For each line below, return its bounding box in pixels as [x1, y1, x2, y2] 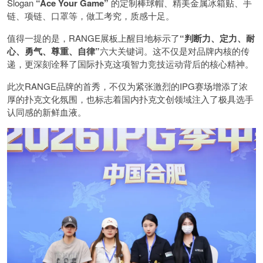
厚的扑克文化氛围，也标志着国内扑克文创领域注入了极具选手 [7, 93, 254, 106]
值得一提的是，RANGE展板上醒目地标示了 [7, 32, 180, 45]
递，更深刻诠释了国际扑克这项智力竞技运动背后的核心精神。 [7, 58, 254, 70]
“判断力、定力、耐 [180, 32, 255, 45]
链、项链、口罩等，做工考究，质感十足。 [7, 9, 174, 22]
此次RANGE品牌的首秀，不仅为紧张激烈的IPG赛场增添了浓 [7, 80, 248, 93]
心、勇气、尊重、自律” [7, 45, 100, 58]
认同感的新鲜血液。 [7, 106, 86, 119]
